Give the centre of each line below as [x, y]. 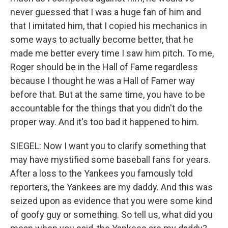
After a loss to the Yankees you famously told [102, 173]
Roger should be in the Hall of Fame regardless [104, 67]
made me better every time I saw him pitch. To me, [112, 53]
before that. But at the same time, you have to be [108, 94]
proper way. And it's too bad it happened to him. [105, 122]
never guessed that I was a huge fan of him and [106, 12]
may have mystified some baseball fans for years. [110, 160]
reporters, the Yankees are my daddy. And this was [111, 187]
